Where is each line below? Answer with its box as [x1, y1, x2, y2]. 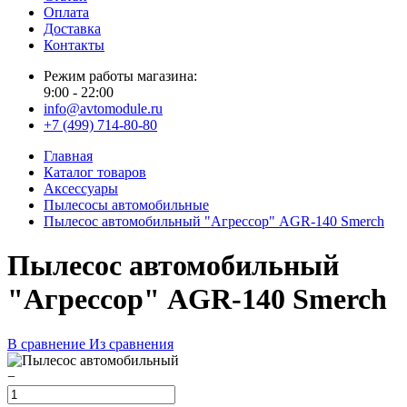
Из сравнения [89, 335, 174, 352]
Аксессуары [44, 181, 118, 196]
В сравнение [7, 335, 85, 352]
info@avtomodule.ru [44, 101, 163, 116]
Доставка [44, 21, 101, 36]
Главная [44, 148, 93, 164]
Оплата [44, 5, 89, 20]
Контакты [44, 37, 104, 53]
